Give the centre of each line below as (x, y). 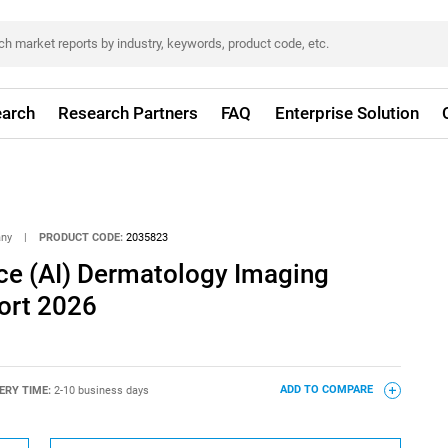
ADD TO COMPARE (327, 390)
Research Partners (128, 113)
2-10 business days (101, 390)
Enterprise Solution (346, 113)
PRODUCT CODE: (81, 237)
